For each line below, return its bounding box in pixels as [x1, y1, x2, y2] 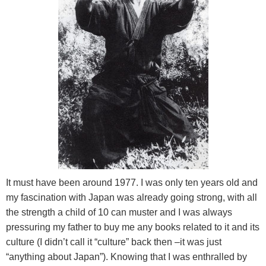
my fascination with [6, 192, 86, 203]
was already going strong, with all [117, 192, 257, 203]
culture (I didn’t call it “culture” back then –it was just [6, 237, 221, 248]
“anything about [6, 252, 71, 262]
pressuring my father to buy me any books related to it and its [6, 222, 259, 233]
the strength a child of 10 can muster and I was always [6, 207, 232, 218]
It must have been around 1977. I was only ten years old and [6, 178, 258, 188]
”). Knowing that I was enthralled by [100, 252, 247, 262]
